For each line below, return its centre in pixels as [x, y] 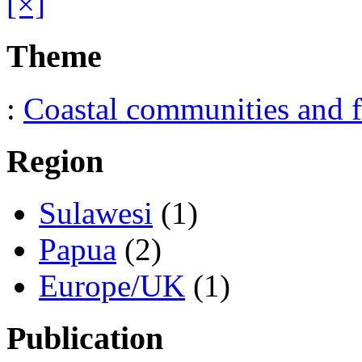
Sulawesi [96, 213]
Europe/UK [112, 286]
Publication [85, 339]
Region [55, 161]
